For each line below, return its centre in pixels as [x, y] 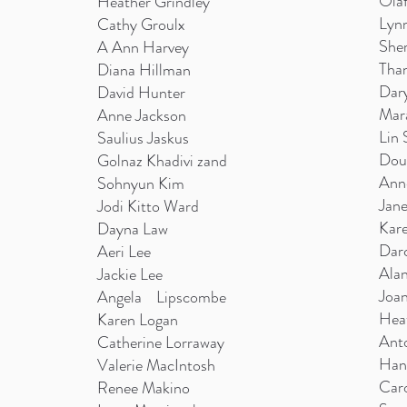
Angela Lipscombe [161, 297]
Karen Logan [137, 320]
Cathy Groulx [141, 25]
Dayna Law [132, 229]
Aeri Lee [124, 252]
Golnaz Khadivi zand [162, 161]
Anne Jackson [141, 115]
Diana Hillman [144, 70]
